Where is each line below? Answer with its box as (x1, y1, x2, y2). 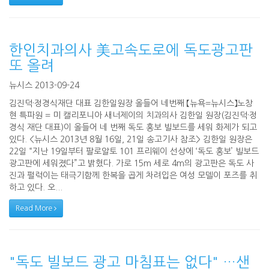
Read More (16, 204, 54, 212)
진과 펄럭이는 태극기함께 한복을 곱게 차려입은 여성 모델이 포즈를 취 (9, 171, 257, 180)
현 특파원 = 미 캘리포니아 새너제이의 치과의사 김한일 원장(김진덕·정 (9, 110, 257, 119)
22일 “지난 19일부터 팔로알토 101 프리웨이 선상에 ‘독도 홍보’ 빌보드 (9, 147, 259, 156)
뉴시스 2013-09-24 (9, 80, 79, 89)
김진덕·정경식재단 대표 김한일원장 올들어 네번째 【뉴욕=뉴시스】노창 (9, 98, 253, 107)
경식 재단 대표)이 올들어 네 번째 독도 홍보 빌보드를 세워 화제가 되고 (9, 122, 257, 131)
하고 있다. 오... (9, 183, 62, 192)
